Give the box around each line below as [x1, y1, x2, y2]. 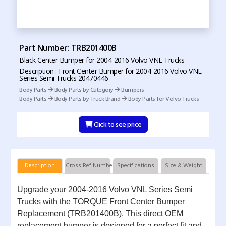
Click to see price [93, 119, 142, 130]
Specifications [117, 161, 154, 171]
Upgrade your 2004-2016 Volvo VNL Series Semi [17, 185, 193, 194]
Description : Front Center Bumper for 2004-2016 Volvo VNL [19, 66, 202, 76]
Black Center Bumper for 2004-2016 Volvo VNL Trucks [19, 55, 184, 65]
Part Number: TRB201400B [19, 42, 117, 53]
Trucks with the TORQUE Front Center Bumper [17, 197, 185, 206]
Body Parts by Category [53, 85, 115, 95]
